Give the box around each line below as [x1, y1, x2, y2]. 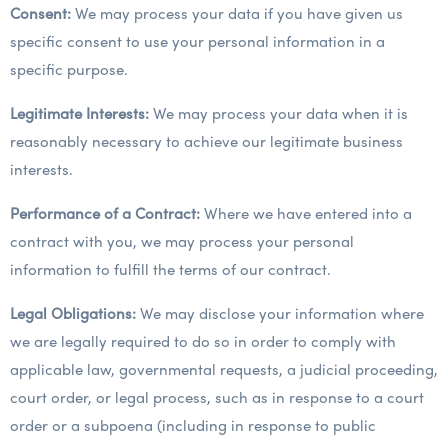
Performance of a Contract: [10, 202, 200, 224]
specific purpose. [10, 58, 128, 80]
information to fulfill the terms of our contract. [10, 258, 331, 280]
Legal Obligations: [10, 302, 136, 324]
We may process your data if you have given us [71, 2, 403, 24]
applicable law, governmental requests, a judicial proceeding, [10, 358, 438, 380]
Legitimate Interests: [10, 102, 149, 124]
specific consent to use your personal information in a [10, 30, 385, 52]
